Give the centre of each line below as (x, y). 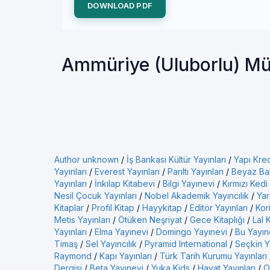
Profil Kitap (113, 208)
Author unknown (86, 159)
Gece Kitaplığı (217, 220)
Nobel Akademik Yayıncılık (197, 196)
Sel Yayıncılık (111, 244)
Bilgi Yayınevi (189, 184)
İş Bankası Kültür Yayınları (176, 159)
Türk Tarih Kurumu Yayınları (213, 256)
